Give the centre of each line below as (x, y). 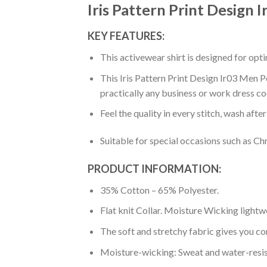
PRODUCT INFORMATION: (154, 168)
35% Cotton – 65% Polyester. (159, 190)
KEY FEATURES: (126, 36)
